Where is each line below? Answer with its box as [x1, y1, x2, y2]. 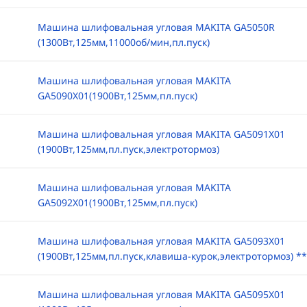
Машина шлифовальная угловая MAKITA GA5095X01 [37, 288, 285, 301]
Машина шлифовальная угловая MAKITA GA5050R [37, 21, 275, 34]
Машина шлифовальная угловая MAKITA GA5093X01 [37, 234, 285, 247]
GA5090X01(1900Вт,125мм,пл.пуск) [37, 89, 197, 102]
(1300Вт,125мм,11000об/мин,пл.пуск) [37, 36, 210, 49]
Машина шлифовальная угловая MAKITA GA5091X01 [37, 127, 285, 140]
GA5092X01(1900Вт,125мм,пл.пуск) [37, 196, 197, 209]
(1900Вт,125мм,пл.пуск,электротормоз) [37, 143, 219, 156]
